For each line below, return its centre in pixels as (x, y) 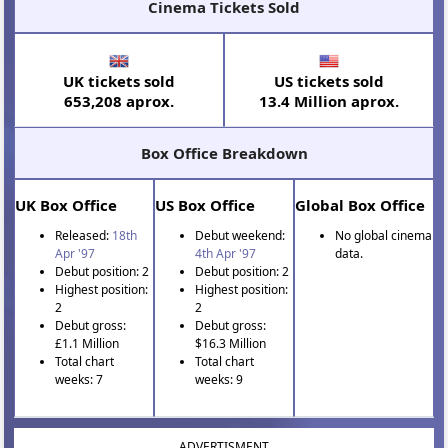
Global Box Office (359, 205)
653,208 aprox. (119, 101)
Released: (84, 235)
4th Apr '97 (226, 253)
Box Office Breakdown (224, 153)
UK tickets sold (119, 81)
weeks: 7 (79, 379)
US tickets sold (328, 81)
